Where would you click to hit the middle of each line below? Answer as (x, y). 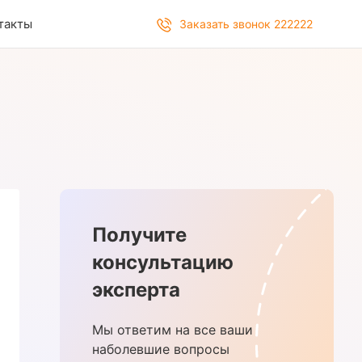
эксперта (137, 289)
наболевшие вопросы (161, 349)
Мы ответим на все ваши (173, 329)
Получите (140, 234)
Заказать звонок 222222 (246, 24)
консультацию (163, 262)
